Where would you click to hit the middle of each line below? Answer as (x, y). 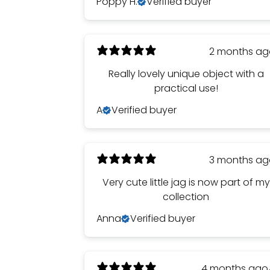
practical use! (186, 88)
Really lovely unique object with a (186, 74)
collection (186, 197)
